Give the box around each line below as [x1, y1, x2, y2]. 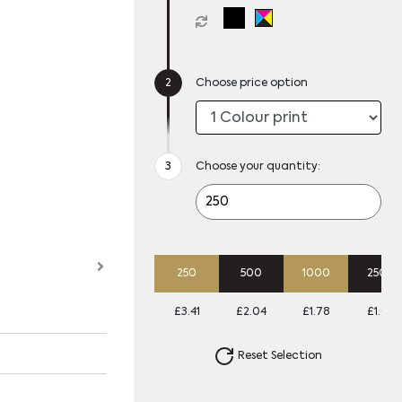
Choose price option [196, 77, 309, 89]
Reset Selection [235, 350, 323, 362]
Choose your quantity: [196, 161, 321, 172]
